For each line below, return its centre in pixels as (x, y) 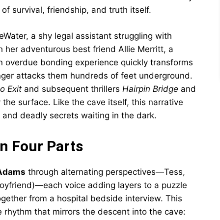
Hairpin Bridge (150, 89)
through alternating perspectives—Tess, (105, 172)
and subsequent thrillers (72, 89)
